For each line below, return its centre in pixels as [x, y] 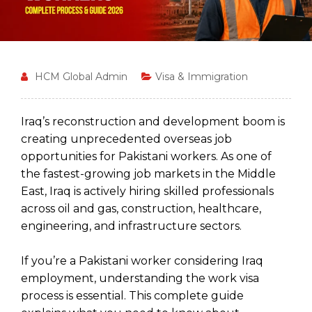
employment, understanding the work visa [140, 278]
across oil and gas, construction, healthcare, [141, 208]
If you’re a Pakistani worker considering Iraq [142, 260]
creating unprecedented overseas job [126, 139]
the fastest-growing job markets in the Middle [148, 173]
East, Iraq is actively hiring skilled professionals [147, 191]
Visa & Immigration [202, 76]
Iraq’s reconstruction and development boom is [153, 121]
